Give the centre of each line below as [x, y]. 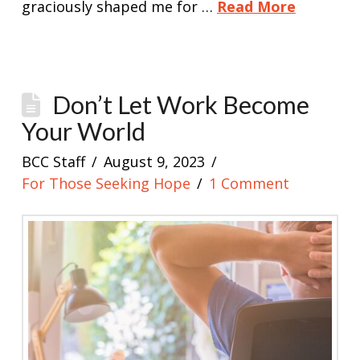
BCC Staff [53, 162]
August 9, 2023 [155, 162]
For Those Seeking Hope [106, 184]
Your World [83, 132]
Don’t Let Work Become [181, 105]
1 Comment [250, 184]
